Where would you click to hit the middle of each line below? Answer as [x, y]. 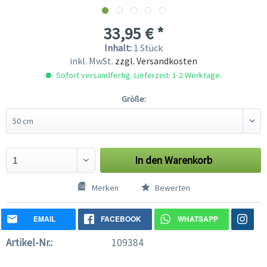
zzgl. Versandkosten [156, 61]
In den [149, 161]
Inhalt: [119, 48]
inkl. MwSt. [92, 61]
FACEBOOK [121, 219]
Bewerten [171, 188]
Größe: [133, 99]
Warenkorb [189, 161]
